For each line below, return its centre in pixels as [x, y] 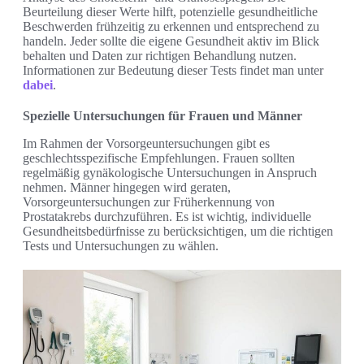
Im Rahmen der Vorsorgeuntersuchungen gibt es [146, 144]
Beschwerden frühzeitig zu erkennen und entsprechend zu [171, 27]
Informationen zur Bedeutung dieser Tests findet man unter [173, 71]
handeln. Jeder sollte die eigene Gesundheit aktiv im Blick [171, 41]
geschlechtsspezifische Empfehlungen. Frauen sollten [159, 158]
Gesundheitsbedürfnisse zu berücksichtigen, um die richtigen [178, 232]
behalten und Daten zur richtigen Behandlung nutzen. [160, 56]
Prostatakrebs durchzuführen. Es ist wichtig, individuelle [167, 217]
